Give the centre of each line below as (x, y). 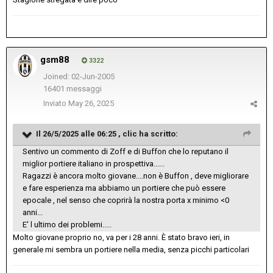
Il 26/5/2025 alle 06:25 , (79, 134)
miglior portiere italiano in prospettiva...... (94, 164)
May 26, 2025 (91, 104)
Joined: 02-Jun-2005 (79, 77)
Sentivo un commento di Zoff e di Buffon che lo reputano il (126, 152)
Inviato (56, 104)
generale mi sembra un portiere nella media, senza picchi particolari (131, 250)
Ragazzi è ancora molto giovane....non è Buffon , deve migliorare (136, 176)
